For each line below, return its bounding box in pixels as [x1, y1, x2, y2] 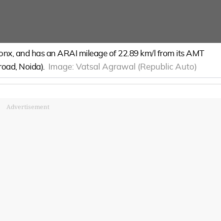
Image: [48, 63, 76, 71]
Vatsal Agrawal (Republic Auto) [76, 63, 197, 71]
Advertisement [6, 103, 49, 111]
